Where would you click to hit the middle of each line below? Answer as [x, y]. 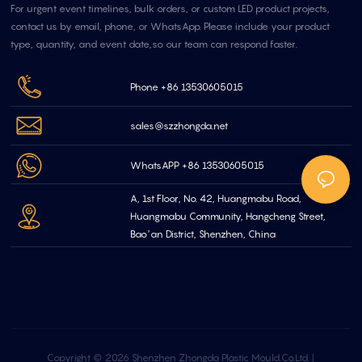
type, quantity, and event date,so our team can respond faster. [154, 44]
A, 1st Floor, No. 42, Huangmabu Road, [216, 198]
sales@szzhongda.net [179, 126]
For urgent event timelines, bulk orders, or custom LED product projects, [170, 8]
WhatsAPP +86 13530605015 [198, 165]
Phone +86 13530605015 [187, 87]
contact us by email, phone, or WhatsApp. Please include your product [170, 26]
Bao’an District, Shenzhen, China [203, 234]
